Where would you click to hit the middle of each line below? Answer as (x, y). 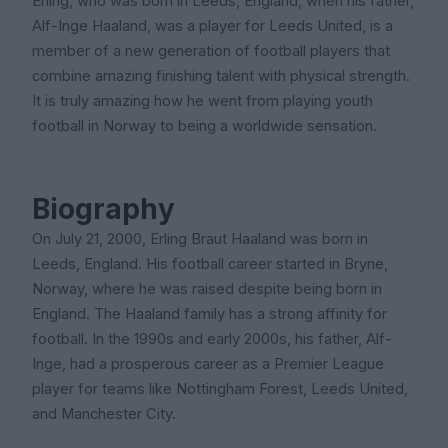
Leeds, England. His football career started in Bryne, (210, 264)
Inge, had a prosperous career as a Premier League (208, 364)
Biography (103, 209)
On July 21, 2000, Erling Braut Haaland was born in (200, 239)
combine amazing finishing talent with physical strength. (221, 76)
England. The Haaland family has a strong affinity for (209, 314)
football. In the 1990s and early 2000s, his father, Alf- (212, 339)
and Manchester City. (104, 414)
